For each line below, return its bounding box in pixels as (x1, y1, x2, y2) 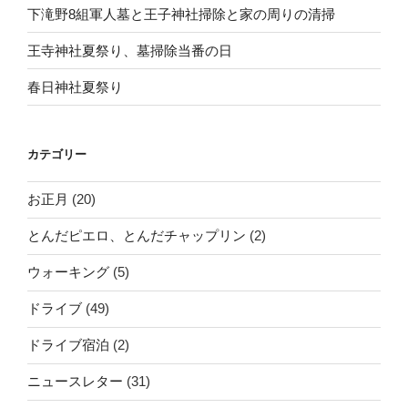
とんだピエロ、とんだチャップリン (27, 228, 246, 244)
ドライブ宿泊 (27, 337, 109, 353)
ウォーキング (27, 264, 109, 280)
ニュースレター (27, 373, 123, 390)
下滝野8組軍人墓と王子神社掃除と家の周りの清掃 (27, 5, 335, 22)
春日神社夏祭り (27, 78, 123, 95)
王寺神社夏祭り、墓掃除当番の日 (27, 42, 232, 58)
